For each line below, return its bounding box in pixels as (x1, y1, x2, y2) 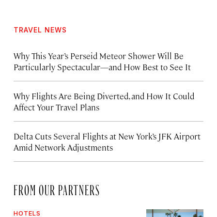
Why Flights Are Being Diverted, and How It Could (14, 90, 194, 101)
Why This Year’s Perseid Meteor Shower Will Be (14, 50, 184, 61)
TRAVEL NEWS (14, 25, 67, 34)
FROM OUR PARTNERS (14, 184, 100, 192)
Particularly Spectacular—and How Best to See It (14, 61, 191, 72)
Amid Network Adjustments (14, 141, 113, 153)
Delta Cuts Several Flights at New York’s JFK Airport (14, 130, 201, 141)
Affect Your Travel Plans (14, 101, 99, 112)
